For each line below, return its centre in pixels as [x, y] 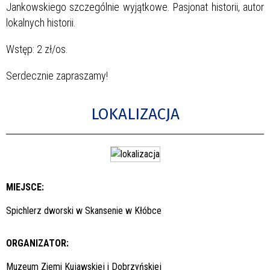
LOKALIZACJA [135, 114]
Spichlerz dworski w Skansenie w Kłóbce [84, 210]
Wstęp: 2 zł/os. [37, 49]
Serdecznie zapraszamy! [57, 75]
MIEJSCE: [25, 187]
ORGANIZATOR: [37, 243]
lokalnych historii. [41, 22]
